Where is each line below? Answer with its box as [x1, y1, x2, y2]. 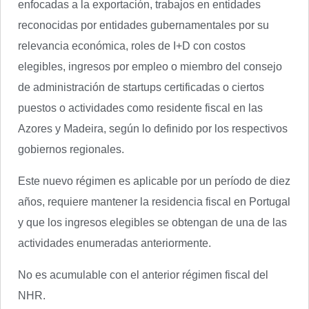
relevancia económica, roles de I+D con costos [18, 40, 246, 52]
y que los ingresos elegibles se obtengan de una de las [18, 217, 287, 228]
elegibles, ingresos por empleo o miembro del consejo [18, 61, 282, 72]
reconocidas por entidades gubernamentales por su [18, 19, 269, 31]
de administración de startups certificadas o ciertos [18, 81, 264, 93]
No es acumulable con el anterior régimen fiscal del [18, 269, 268, 281]
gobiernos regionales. [18, 143, 124, 155]
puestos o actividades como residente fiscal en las [18, 102, 263, 114]
